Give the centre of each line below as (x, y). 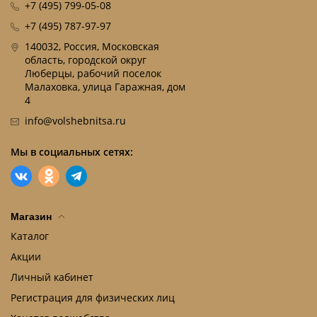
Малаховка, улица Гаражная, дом (105, 87)
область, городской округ (86, 60)
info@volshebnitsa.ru (75, 121)
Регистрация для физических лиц (93, 298)
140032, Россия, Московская (92, 46)
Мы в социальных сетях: (72, 152)
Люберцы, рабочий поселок (93, 73)
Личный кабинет (52, 277)
